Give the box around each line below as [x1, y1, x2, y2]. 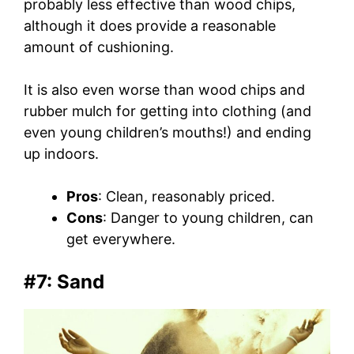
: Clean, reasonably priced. [98, 188, 275, 205]
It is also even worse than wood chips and [24, 81, 305, 99]
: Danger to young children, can [103, 209, 314, 227]
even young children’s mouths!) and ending [24, 124, 311, 141]
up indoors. [24, 145, 99, 163]
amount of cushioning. [24, 39, 174, 56]
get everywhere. [66, 231, 175, 248]
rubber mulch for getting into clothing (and [24, 103, 311, 120]
